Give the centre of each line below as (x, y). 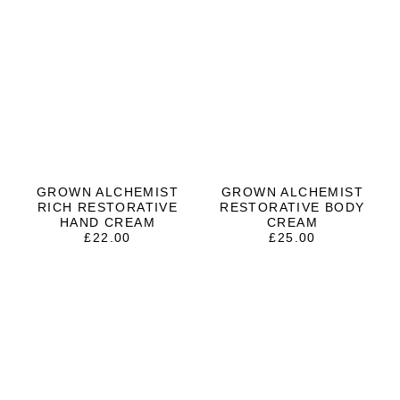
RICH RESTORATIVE (108, 208)
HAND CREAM (107, 223)
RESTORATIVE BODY (292, 208)
